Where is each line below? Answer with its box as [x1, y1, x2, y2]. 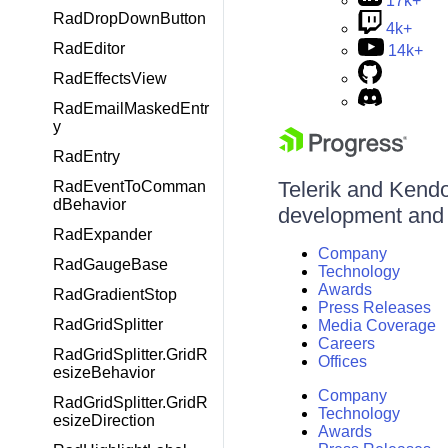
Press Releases [317, 299, 431, 316]
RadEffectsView [53, 70, 167, 87]
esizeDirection [53, 412, 155, 429]
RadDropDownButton [53, 10, 206, 27]
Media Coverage [317, 317, 436, 334]
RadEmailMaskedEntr [53, 100, 209, 117]
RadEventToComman [53, 178, 206, 195]
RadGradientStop [53, 286, 177, 303]
